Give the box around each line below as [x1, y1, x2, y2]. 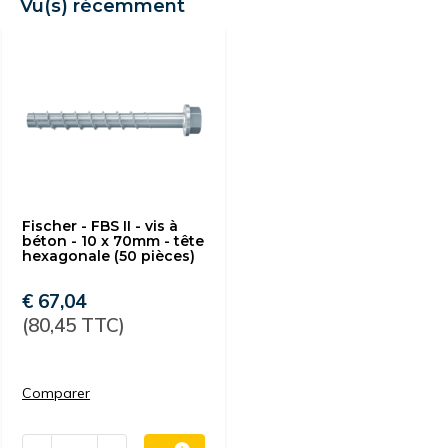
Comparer [22, 384, 90, 402]
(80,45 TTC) [22, 313, 125, 337]
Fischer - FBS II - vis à [22, 217, 178, 235]
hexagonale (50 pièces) [22, 247, 195, 265]
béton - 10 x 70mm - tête [22, 232, 204, 250]
